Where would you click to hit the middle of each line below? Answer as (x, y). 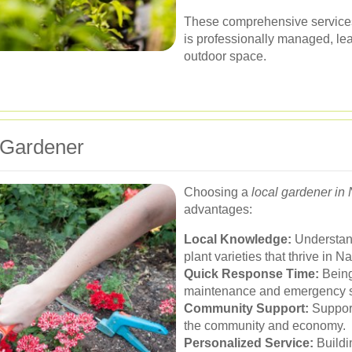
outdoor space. (225, 56)
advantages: (218, 209)
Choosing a (218, 192)
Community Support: (246, 308)
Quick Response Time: (251, 274)
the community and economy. (265, 326)
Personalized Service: (249, 343)
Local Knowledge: (238, 239)
